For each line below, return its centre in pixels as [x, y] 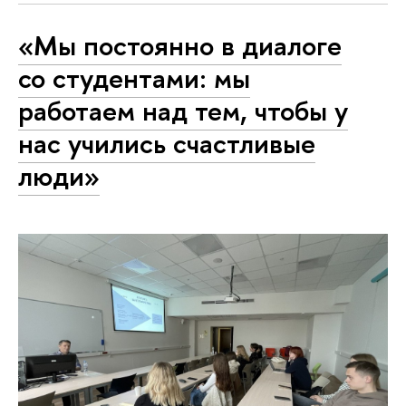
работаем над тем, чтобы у [183, 110]
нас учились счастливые [167, 143]
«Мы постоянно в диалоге [180, 45]
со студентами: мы [134, 77]
